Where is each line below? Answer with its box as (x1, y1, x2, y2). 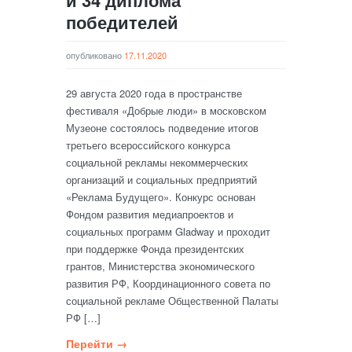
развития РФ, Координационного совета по (66, 276, 270, 291)
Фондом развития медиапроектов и (66, 207, 233, 222)
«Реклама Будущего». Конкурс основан (66, 189, 255, 204)
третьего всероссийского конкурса (66, 137, 230, 152)
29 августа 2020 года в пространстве (66, 86, 242, 101)
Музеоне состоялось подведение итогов (66, 120, 258, 135)
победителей (66, 9, 178, 35)
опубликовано (66, 49, 124, 61)
